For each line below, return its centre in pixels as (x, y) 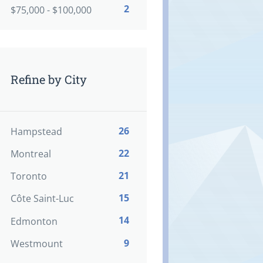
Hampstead (36, 131)
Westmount (36, 243)
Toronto (28, 176)
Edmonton (34, 221)
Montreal (31, 154)
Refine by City (48, 79)
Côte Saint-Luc (42, 199)
